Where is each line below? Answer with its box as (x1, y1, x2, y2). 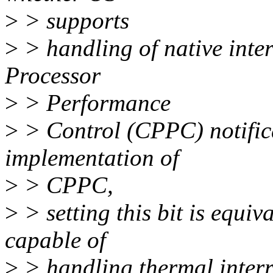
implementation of (5, 144, 179, 171)
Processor (5, 62, 101, 89)
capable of (5, 227, 106, 253)
